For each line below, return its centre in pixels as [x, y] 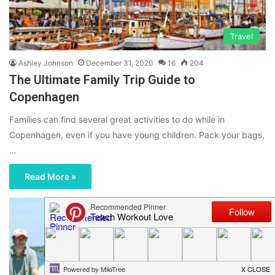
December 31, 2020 [120, 63]
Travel [242, 37]
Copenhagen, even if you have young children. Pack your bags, [137, 135]
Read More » [50, 177]
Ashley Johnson [46, 63]
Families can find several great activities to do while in [117, 120]
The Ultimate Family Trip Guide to [102, 80]
